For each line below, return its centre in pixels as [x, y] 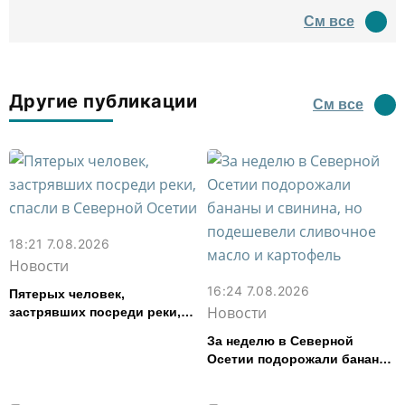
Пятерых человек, [67, 293]
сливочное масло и [269, 395]
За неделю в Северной [280, 340]
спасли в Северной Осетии [96, 330]
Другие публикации [104, 101]
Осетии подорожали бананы [298, 358]
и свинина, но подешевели [293, 377]
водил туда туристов [280, 28]
